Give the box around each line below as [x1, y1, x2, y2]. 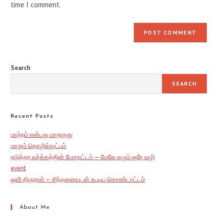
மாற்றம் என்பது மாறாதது [11, 130, 73, 139]
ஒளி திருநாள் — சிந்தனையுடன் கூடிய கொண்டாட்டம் [11, 175, 145, 184]
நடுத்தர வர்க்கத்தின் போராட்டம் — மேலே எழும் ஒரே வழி [11, 153, 155, 162]
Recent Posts [11, 113, 54, 120]
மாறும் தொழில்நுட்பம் [11, 142, 67, 150]
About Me [19, 204, 51, 211]
